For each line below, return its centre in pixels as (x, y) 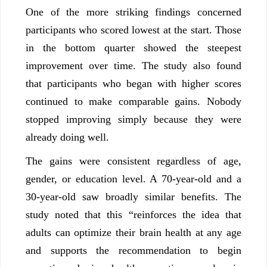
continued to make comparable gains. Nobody (133, 102)
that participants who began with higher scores (133, 84)
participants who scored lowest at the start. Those (133, 30)
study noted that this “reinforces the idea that (133, 215)
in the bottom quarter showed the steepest (133, 48)
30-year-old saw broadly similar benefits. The (133, 197)
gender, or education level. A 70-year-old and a (133, 179)
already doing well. (67, 137)
